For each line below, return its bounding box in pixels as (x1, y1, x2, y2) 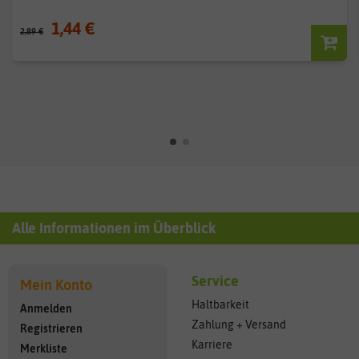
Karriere (192, 338, 232, 352)
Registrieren (20, 322, 83, 336)
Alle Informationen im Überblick (12, 220, 216, 237)
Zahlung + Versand (192, 318, 286, 332)
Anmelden (20, 302, 72, 316)
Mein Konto (20, 277, 92, 294)
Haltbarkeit (192, 298, 249, 312)
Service (192, 273, 239, 290)
